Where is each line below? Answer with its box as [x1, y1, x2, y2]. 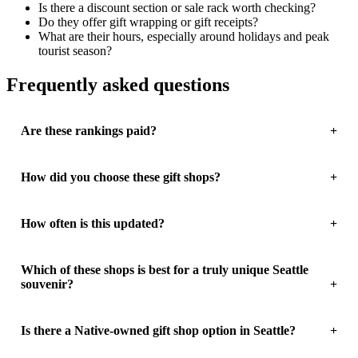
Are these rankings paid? [20, 124, 157, 138]
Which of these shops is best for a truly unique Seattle [20, 263, 308, 277]
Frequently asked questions [6, 74, 229, 96]
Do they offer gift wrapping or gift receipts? [38, 15, 258, 30]
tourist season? [38, 44, 112, 58]
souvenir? [20, 277, 74, 292]
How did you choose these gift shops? [20, 170, 221, 185]
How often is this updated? [20, 217, 165, 231]
